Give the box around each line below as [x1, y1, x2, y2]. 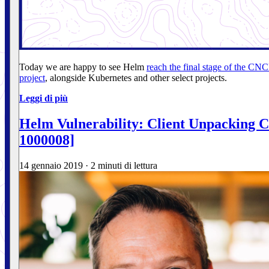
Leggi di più [19, 92, 68, 103]
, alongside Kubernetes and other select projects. [45, 72, 227, 83]
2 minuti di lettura [91, 160, 157, 171]
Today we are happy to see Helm [19, 61, 147, 72]
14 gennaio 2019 [19, 160, 83, 171]
